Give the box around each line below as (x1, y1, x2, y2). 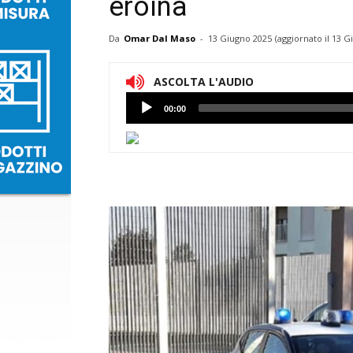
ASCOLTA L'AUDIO (154, 74, 254, 90)
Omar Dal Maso (124, 32, 195, 44)
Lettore (125, 94, 163, 110)
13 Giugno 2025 (208, 32, 272, 44)
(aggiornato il (275, 32, 332, 44)
